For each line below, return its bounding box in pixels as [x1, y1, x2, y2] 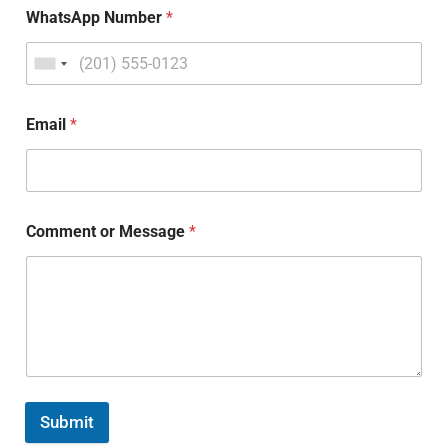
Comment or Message [26, 222, 190, 242]
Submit [40, 411, 95, 432]
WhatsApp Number [26, 8, 167, 28]
